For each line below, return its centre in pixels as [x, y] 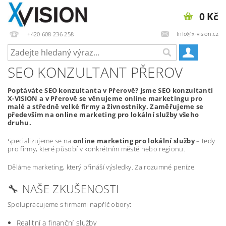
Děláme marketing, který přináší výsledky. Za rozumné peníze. [102, 167]
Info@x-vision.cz [197, 33]
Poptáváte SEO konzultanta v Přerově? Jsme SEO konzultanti [110, 90]
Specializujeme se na [40, 141]
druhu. [19, 123]
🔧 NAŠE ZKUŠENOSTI [64, 189]
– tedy [205, 141]
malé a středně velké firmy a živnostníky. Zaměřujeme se [106, 106]
